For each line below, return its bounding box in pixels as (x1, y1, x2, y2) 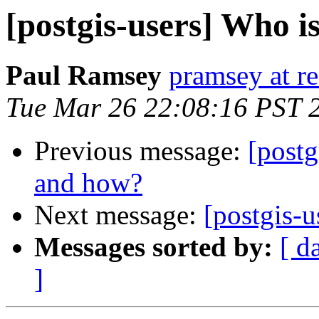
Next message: (34, 199, 204, 231)
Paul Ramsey (6, 60, 162, 91)
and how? (34, 167, 142, 199)
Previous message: (34, 135, 248, 167)
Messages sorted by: (34, 231, 273, 263)
